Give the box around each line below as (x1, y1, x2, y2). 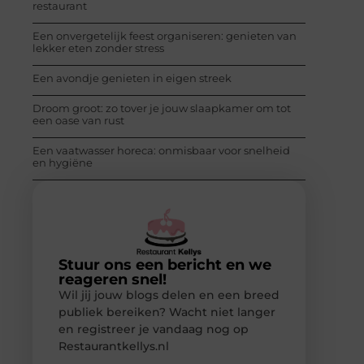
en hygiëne (32, 155, 93, 169)
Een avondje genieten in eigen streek (32, 71, 232, 84)
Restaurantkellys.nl (58, 339, 169, 354)
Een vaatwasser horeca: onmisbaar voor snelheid (32, 143, 290, 157)
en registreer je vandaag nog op (58, 322, 249, 337)
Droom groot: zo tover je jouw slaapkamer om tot (32, 101, 291, 115)
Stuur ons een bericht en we (58, 256, 271, 275)
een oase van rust (32, 113, 124, 127)
